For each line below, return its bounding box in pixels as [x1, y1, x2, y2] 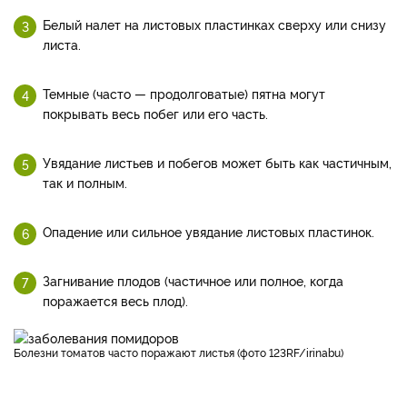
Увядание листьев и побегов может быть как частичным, [43, 153, 392, 171]
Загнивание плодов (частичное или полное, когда [43, 271, 343, 289]
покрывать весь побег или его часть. [43, 104, 268, 122]
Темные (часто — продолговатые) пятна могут [43, 84, 325, 102]
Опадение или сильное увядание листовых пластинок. [43, 222, 374, 240]
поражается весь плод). [43, 291, 188, 309]
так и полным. [43, 173, 127, 191]
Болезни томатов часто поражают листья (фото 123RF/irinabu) [21, 343, 343, 360]
